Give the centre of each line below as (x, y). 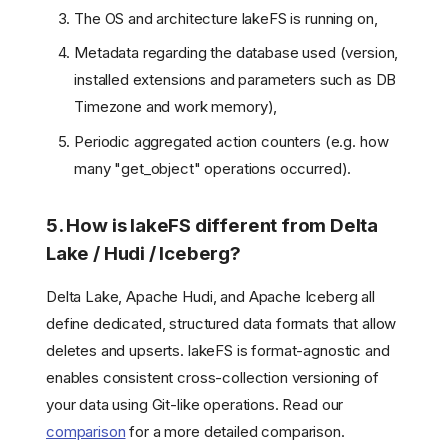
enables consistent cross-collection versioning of (212, 377)
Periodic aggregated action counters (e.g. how (231, 141)
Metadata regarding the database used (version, (236, 53)
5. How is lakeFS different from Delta (212, 225)
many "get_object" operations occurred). (213, 168)
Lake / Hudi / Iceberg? (143, 253)
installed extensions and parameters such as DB (235, 80)
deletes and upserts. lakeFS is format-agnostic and (218, 350)
